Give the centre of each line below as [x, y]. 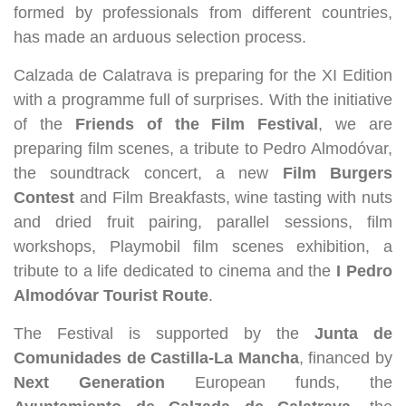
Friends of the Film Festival [197, 124]
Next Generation [89, 382]
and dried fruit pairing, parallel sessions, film [203, 222]
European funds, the [279, 382]
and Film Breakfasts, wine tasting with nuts [233, 198]
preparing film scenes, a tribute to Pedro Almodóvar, [203, 149]
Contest [44, 198]
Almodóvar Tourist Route [111, 295]
